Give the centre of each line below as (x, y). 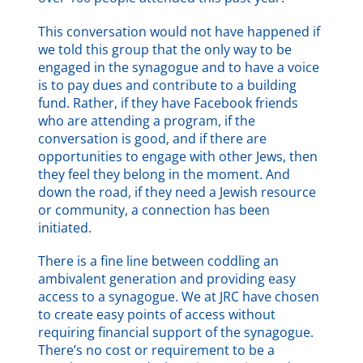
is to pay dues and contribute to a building (168, 85)
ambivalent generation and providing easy (167, 278)
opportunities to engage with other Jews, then (178, 156)
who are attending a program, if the (147, 120)
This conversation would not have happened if (179, 31)
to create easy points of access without (157, 314)
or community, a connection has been (154, 209)
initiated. (65, 227)
